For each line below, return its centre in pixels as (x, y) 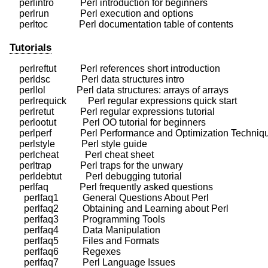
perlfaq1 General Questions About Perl (109, 197)
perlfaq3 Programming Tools (87, 219)
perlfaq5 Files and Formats (84, 240)
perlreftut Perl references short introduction (115, 68)
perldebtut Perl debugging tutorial (96, 176)
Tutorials (31, 47)
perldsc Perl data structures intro (97, 79)
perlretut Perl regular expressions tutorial (112, 111)
